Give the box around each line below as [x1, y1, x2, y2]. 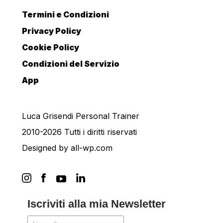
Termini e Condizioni [22, 9, 109, 20]
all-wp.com [71, 143, 112, 153]
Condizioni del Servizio [22, 59, 119, 69]
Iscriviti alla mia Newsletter [27, 198, 166, 211]
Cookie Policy [22, 42, 79, 53]
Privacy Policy [22, 26, 81, 36]
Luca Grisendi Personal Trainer [22, 111, 139, 121]
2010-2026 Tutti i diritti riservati [22, 127, 137, 137]
